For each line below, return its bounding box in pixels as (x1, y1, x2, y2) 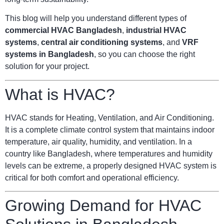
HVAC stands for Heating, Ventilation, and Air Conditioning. (5, 113, 214, 122)
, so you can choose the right (94, 50, 195, 59)
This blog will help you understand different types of (5, 14, 186, 23)
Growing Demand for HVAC (5, 196, 201, 215)
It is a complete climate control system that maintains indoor (5, 125, 214, 134)
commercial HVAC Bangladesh (5, 26, 122, 35)
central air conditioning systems (41, 38, 162, 47)
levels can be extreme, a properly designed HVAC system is (5, 161, 216, 170)
